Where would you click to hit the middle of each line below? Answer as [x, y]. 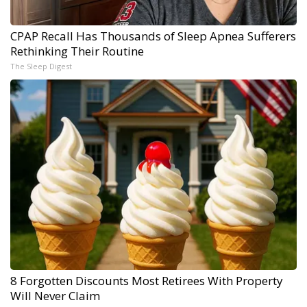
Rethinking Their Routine [77, 51]
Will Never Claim [55, 296]
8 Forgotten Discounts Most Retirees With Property [147, 281]
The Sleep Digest [41, 66]
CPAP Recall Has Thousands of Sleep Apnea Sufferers [153, 36]
